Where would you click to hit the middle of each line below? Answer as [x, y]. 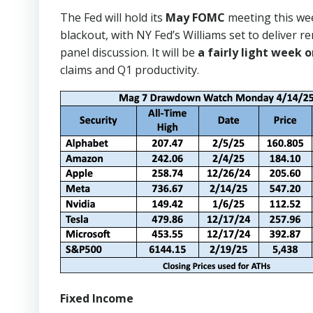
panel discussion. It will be [129, 53]
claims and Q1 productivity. [130, 70]
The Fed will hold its [113, 18]
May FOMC [195, 18]
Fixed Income [97, 299]
